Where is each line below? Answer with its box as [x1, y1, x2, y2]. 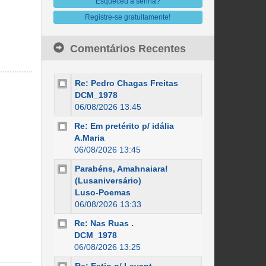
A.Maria [74, 133, 104, 142]
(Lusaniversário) [74, 176, 141, 185]
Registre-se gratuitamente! [85, 13, 171, 21]
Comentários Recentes [69, 43, 186, 55]
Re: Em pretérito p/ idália [74, 121, 174, 131]
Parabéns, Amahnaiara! [74, 164, 168, 173]
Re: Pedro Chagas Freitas [74, 78, 178, 88]
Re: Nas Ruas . [74, 218, 134, 228]
